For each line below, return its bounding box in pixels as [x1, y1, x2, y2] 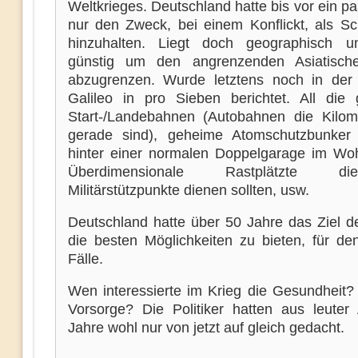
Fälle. [67, 251, 103, 267]
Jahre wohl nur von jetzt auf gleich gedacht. [67, 320, 344, 336]
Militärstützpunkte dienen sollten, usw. [67, 182, 309, 198]
